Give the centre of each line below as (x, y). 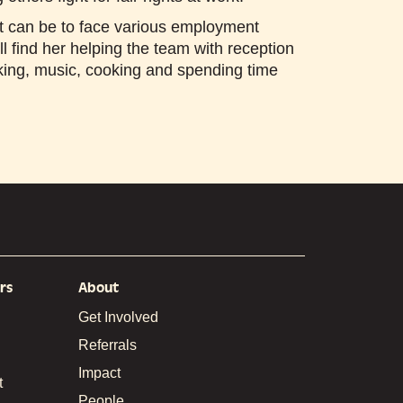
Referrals (107, 345)
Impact (99, 372)
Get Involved (118, 317)
